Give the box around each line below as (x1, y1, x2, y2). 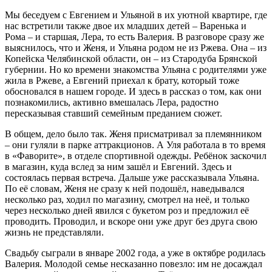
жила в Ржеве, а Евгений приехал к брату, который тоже (5, 75, 239, 86)
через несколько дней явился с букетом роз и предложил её (5, 205, 249, 216)
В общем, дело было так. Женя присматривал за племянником (5, 128, 262, 139)
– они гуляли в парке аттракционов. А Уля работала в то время (5, 139, 265, 150)
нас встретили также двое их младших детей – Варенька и (5, 20, 246, 31)
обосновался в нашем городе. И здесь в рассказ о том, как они (5, 86, 262, 97)
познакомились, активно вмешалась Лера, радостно (5, 97, 219, 107)
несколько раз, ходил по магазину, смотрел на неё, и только (5, 194, 250, 205)
